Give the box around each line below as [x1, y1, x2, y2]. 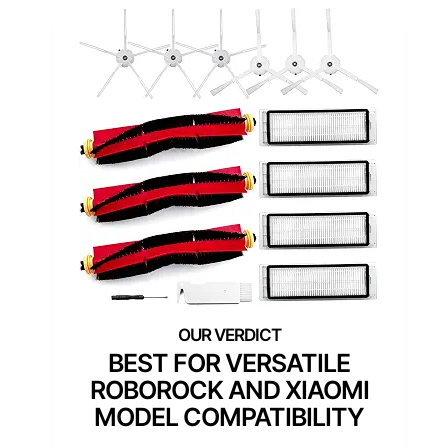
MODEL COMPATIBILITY [94, 402, 364, 433]
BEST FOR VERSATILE [108, 348, 350, 379]
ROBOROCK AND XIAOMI [89, 375, 369, 406]
